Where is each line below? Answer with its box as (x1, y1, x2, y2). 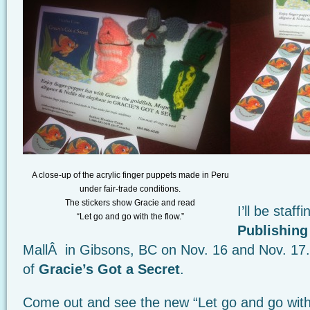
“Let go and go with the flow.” (76, 212, 184, 221)
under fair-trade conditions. (80, 184, 181, 194)
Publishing (237, 223, 308, 238)
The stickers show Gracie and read (65, 198, 195, 208)
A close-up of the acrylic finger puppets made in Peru (31, 170, 229, 180)
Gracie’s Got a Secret (39, 262, 180, 277)
